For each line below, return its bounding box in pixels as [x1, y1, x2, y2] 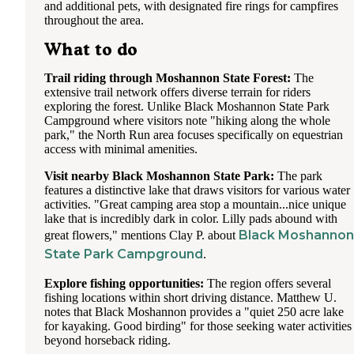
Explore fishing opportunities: [44, 276, 204, 290]
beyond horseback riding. [44, 333, 171, 347]
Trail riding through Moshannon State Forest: [44, 70, 291, 85]
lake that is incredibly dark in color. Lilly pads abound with [44, 211, 337, 225]
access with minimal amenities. [44, 141, 198, 156]
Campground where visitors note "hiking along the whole [44, 113, 330, 127]
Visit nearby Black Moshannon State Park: [44, 168, 274, 183]
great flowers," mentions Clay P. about [44, 228, 239, 242]
